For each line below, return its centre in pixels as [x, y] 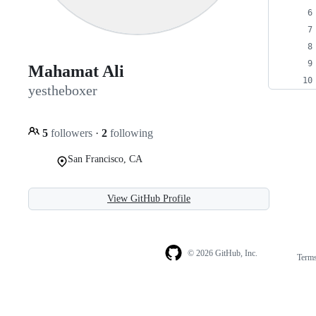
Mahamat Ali [76, 72]
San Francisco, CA [105, 159]
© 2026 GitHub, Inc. [222, 254]
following [130, 133]
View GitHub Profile [149, 198]
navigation [285, 271]
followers [72, 133]
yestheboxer [63, 91]
